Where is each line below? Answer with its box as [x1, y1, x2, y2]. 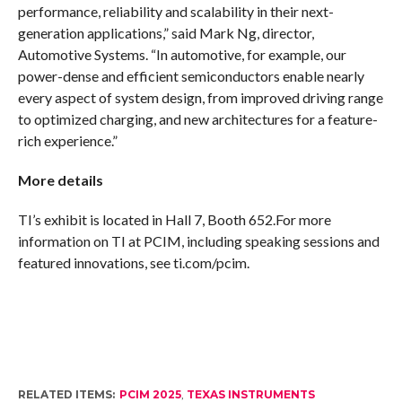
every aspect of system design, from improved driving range [17, 89, 383, 107]
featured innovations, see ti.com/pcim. [17, 254, 249, 272]
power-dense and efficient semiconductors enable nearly [17, 67, 364, 85]
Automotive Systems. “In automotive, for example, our [17, 46, 346, 64]
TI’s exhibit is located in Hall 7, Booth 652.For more [17, 211, 331, 229]
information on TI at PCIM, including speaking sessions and [17, 232, 380, 250]
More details [17, 171, 103, 189]
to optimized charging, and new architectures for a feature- [17, 110, 378, 128]
